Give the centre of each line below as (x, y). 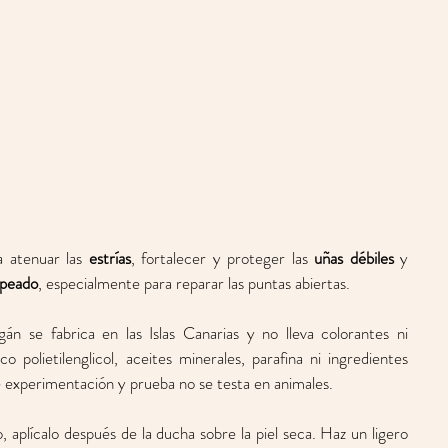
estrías (109, 258)
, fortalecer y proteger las (222, 258)
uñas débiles (354, 258)
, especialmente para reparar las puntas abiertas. (194, 283)
